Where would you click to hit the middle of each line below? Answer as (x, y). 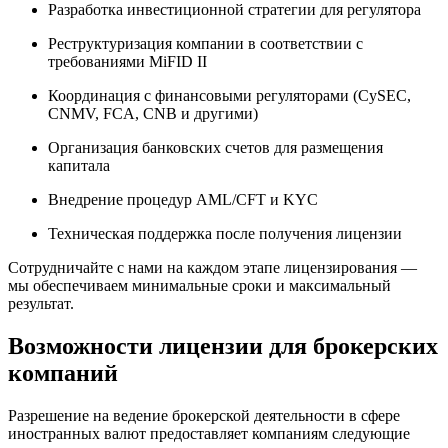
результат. (41, 304)
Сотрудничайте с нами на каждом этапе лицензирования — (212, 268)
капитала (79, 166)
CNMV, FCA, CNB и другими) (153, 114)
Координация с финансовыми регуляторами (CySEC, (229, 96)
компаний (63, 373)
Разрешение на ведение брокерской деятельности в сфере (204, 416)
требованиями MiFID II (127, 62)
